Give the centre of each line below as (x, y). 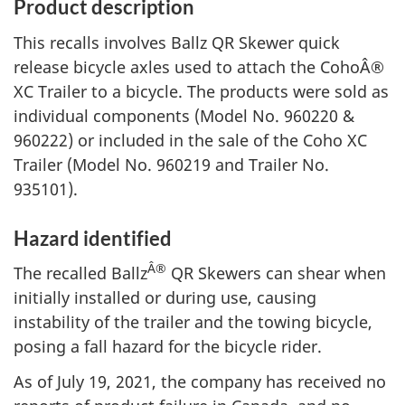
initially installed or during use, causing (165, 297)
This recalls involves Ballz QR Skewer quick (177, 42)
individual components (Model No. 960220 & (184, 115)
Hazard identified (93, 238)
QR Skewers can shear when (276, 273)
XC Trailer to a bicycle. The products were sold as (201, 91)
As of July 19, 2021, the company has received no (200, 381)
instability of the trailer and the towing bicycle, (193, 322)
